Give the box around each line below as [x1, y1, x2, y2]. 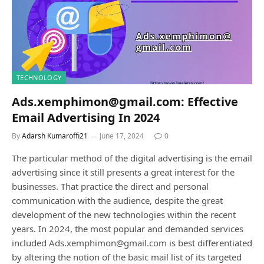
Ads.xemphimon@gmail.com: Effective [12, 94, 238, 110]
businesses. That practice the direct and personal [12, 180, 209, 193]
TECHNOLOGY [16, 73, 62, 82]
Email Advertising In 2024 [12, 110, 160, 126]
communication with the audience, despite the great [12, 194, 223, 207]
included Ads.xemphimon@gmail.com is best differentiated [12, 237, 252, 249]
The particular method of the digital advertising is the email [12, 152, 252, 164]
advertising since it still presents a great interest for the [12, 166, 235, 179]
